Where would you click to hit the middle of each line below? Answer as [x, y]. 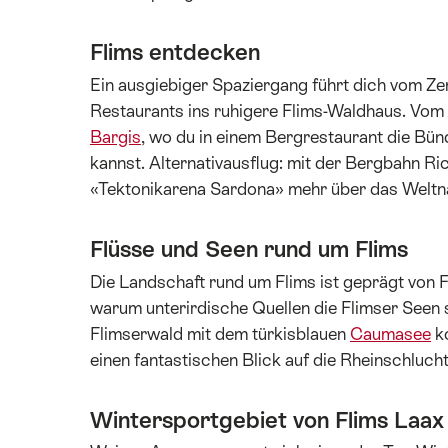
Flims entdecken [175, 52]
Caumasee [390, 333]
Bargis [115, 136]
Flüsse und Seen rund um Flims [252, 248]
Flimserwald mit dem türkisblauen [220, 333]
